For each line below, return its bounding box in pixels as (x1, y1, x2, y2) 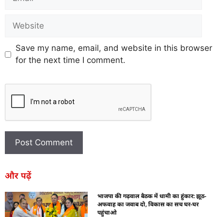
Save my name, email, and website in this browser (15, 43, 212, 53)
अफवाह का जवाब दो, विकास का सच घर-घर (97, 200, 199, 208)
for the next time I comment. (15, 55, 125, 65)
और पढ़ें (5, 169, 31, 181)
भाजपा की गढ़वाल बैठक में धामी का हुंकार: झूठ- (97, 191, 207, 200)
